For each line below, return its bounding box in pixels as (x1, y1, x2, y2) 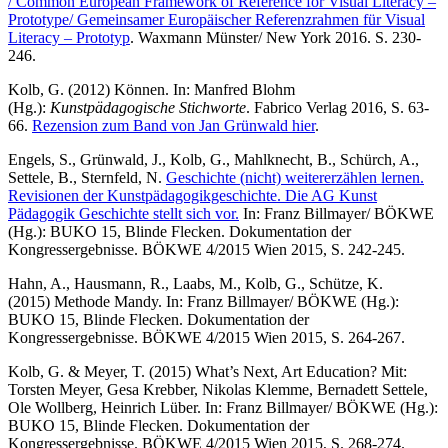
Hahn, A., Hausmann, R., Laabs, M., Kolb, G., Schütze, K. (8, 274, 383, 292)
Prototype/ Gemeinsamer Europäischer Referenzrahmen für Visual (8, 10, 425, 28)
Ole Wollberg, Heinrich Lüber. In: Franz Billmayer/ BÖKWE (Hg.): (8, 398, 438, 416)
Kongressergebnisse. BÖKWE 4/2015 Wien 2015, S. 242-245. (8, 240, 405, 258)
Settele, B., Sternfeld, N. (8, 168, 166, 186)
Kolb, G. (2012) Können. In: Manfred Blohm (8, 80, 295, 98)
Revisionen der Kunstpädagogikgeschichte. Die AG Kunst (8, 186, 377, 204)
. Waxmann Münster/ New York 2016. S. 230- (130, 28, 421, 46)
